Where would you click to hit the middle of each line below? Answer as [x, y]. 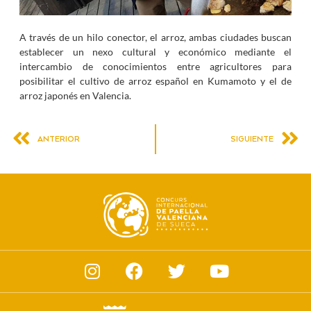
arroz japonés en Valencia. [75, 96]
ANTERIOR [58, 139]
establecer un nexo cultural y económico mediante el [155, 52]
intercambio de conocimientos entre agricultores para [155, 67]
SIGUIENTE [252, 139]
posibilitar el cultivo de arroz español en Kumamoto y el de [155, 81]
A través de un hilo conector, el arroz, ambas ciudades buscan [155, 37]
